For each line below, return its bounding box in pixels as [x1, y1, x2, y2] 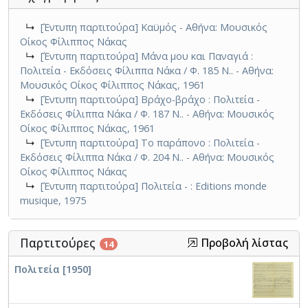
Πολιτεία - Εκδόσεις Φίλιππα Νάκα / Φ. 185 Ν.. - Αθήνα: [20, 64, 274, 78]
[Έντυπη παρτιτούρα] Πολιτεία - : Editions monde [41, 179, 267, 193]
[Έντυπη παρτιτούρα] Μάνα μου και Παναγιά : [41, 49, 253, 63]
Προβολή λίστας [198, 235, 288, 251]
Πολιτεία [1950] [14, 263, 91, 276]
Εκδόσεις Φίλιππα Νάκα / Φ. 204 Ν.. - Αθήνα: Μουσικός [20, 151, 274, 164]
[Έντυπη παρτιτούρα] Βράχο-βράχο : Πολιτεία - [41, 93, 260, 107]
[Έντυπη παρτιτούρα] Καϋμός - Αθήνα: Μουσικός [41, 21, 267, 34]
